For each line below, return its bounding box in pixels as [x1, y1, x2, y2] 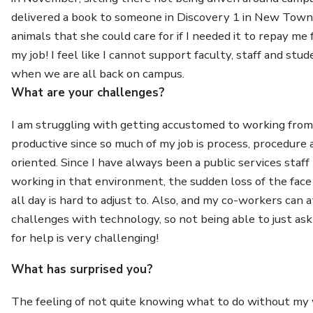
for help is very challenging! [11, 229, 159, 246]
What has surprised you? [11, 261, 154, 278]
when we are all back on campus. [11, 65, 188, 82]
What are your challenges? [11, 84, 166, 101]
